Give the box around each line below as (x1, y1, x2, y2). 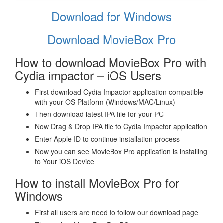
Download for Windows (51, 7, 172, 25)
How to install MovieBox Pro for (15, 174, 179, 192)
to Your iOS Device (35, 156, 94, 167)
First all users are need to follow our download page (35, 207, 198, 218)
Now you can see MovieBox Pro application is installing (35, 146, 207, 157)
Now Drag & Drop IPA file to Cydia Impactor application (35, 121, 207, 132)
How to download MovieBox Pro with (15, 53, 206, 71)
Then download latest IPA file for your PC (35, 109, 164, 119)
